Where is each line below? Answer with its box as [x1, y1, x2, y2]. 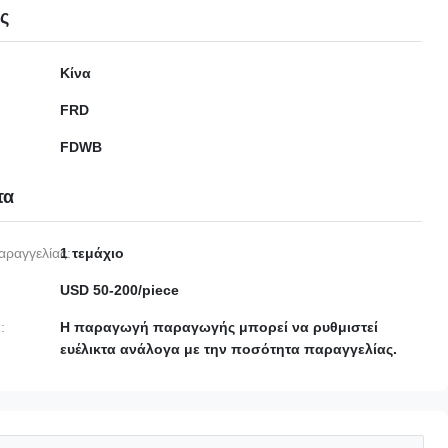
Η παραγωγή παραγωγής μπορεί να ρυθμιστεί [60, 319, 378, 335]
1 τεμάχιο [60, 245, 124, 261]
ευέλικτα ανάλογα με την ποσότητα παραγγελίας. [60, 341, 397, 357]
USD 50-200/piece [60, 282, 179, 298]
